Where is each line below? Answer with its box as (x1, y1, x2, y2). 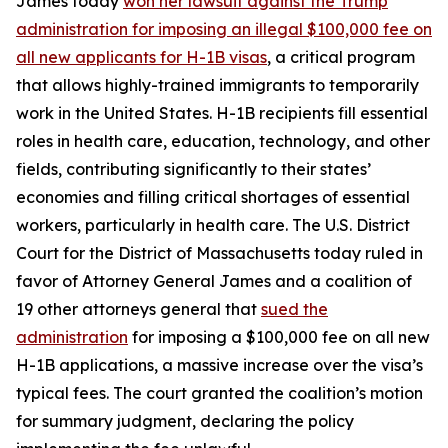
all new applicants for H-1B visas (16, 47, 267, 67)
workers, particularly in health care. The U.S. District (16, 215, 410, 235)
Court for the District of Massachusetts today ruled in (16, 243, 423, 263)
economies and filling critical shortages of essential (16, 187, 410, 207)
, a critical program (267, 47, 415, 67)
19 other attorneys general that (16, 299, 261, 319)
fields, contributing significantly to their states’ (16, 159, 371, 179)
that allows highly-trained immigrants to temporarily (16, 75, 419, 95)
